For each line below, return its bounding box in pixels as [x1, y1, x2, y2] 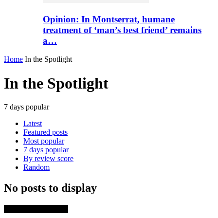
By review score [23, 154, 73, 163]
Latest [23, 119, 42, 128]
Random [23, 163, 50, 172]
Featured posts [23, 128, 68, 137]
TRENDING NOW [4, 205, 68, 214]
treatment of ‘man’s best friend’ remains [43, 24, 201, 35]
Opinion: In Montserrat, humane [43, 14, 175, 24]
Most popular [23, 137, 64, 145]
